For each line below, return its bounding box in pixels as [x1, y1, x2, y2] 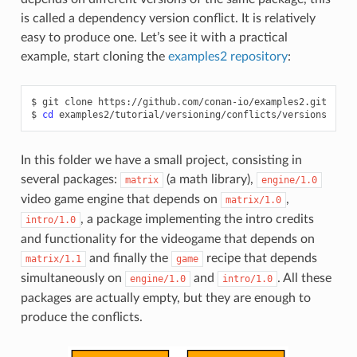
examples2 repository [167, 49, 288, 63]
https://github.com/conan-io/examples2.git [97, 96, 327, 108]
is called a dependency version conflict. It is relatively [20, 11, 316, 25]
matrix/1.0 [225, 194, 281, 206]
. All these [277, 271, 331, 284]
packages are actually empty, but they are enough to [20, 291, 311, 304]
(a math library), [163, 172, 257, 186]
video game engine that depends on [20, 192, 221, 206]
